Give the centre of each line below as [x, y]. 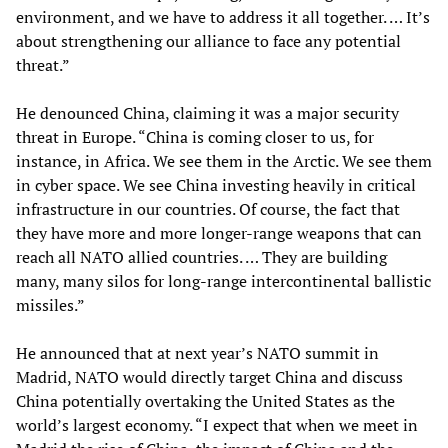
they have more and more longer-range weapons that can [219, 232]
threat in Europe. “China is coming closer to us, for [195, 136]
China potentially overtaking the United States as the [205, 400]
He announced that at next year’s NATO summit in [197, 352]
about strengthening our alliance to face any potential [208, 40]
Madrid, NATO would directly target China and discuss [209, 376]
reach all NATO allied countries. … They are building [201, 256]
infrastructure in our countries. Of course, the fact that [208, 208]
